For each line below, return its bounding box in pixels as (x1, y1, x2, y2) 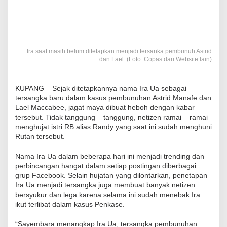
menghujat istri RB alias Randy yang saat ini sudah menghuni (15, 123, 212, 131)
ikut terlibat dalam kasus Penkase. (15, 200, 125, 209)
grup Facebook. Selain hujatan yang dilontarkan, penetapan (15, 171, 207, 180)
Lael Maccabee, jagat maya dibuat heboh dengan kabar (15, 103, 195, 112)
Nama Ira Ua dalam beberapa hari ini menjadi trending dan (15, 152, 204, 161)
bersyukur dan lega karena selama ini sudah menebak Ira (15, 191, 200, 199)
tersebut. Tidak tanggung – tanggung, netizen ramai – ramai (15, 113, 208, 122)
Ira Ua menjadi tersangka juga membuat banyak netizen (15, 181, 195, 190)
